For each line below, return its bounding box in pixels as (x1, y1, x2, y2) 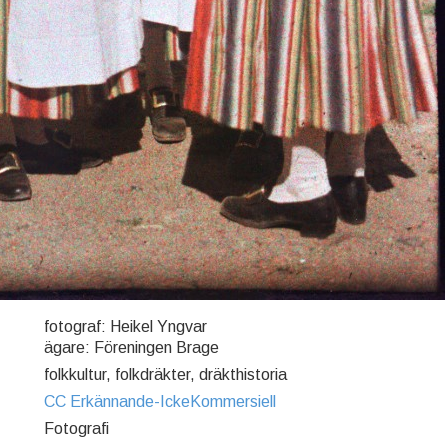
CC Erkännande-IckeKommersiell (44, 392, 276, 410)
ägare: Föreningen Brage (44, 338, 219, 356)
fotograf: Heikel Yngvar (44, 317, 207, 335)
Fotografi (44, 419, 109, 437)
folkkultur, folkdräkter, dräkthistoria (44, 365, 287, 383)
